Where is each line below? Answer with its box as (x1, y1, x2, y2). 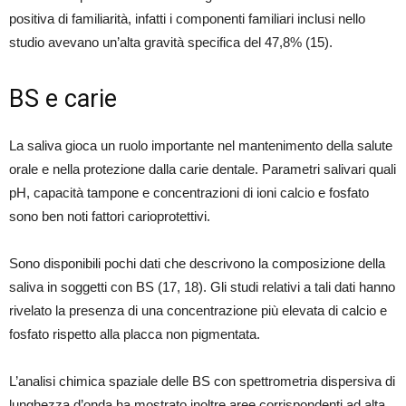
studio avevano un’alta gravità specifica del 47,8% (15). (9, 34, 333, 51)
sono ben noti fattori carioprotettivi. (9, 208, 210, 225)
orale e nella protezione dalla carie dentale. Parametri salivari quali (9, 161, 396, 178)
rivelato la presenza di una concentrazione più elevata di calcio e (9, 303, 387, 319)
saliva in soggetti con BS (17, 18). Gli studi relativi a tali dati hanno (9, 279, 395, 295)
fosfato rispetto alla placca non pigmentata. (9, 326, 260, 343)
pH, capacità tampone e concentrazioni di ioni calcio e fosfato (9, 185, 369, 201)
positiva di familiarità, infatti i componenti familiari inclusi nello (9, 11, 365, 27)
